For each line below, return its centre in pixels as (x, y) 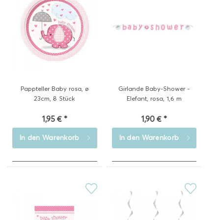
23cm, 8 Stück (55, 98)
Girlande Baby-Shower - (154, 88)
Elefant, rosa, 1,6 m (154, 98)
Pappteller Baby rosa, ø (55, 88)
